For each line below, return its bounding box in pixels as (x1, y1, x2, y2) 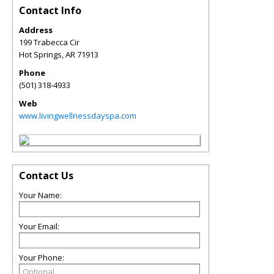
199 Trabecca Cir (19, 37, 80, 48)
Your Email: (19, 221, 59, 232)
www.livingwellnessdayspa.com (19, 110, 136, 121)
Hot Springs (19, 49, 62, 60)
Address (19, 24, 53, 35)
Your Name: (19, 190, 62, 201)
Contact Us (19, 169, 73, 182)
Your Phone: (19, 252, 64, 263)
